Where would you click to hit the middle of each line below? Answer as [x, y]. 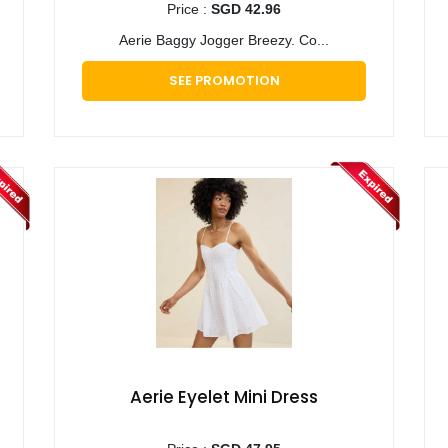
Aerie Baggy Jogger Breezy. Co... [224, 40]
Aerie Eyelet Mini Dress [224, 397]
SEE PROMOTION [224, 81]
